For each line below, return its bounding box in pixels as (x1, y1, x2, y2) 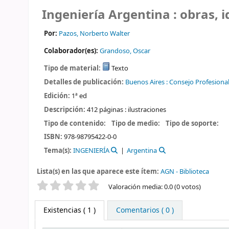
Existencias (43, 204, 81, 216)
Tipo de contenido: (43, 118, 107, 128)
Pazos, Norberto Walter (59, 28, 130, 38)
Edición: (43, 91, 72, 101)
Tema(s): (43, 146, 73, 156)
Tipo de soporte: (166, 118, 221, 128)
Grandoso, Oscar (99, 45, 150, 56)
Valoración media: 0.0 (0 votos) (108, 181, 201, 192)
